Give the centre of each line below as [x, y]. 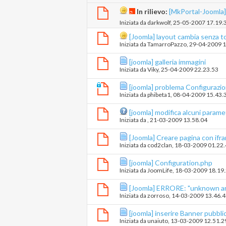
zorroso [158, 196]
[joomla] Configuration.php [171, 163]
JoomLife [160, 171]
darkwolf [159, 23]
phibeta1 [159, 95]
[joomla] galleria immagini [167, 62]
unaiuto [158, 221]
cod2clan [160, 145]
